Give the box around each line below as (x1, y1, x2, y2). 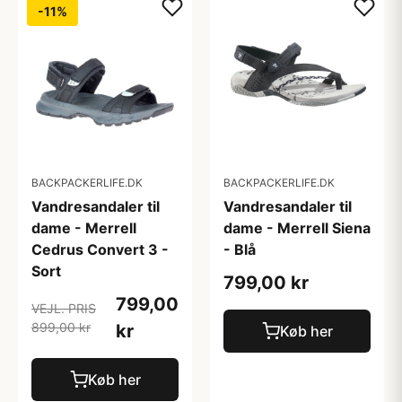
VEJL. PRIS (31, 301, 96, 316)
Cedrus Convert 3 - (31, 240, 169, 258)
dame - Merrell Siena (223, 219, 371, 237)
